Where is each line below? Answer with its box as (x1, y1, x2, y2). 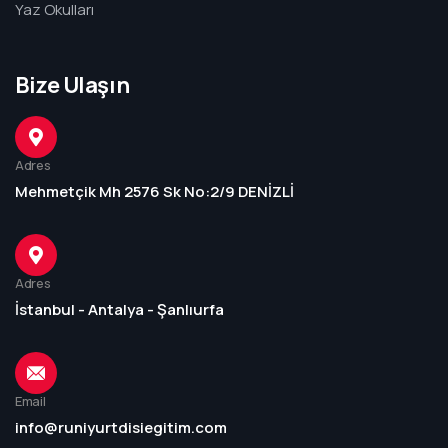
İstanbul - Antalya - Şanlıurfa (15, 299, 224, 321)
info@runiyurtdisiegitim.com (15, 417, 227, 439)
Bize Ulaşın (15, 70, 130, 101)
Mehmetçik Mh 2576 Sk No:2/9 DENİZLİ (15, 181, 294, 203)
